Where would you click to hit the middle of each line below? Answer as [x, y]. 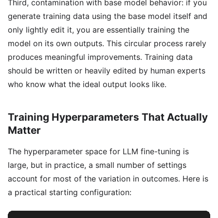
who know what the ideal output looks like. [87, 84]
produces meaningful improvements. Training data [100, 57]
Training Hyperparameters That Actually [108, 117]
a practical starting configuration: [70, 192]
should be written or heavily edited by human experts [107, 71]
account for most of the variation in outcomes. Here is [108, 179]
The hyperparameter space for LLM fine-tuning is [98, 151]
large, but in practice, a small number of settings [97, 165]
